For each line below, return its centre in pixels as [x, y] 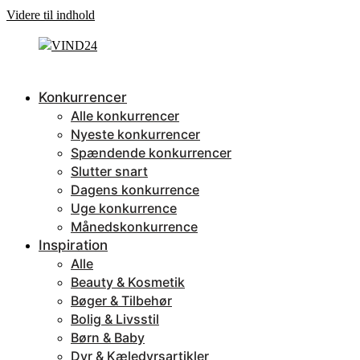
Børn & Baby [108, 337]
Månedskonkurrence [134, 227]
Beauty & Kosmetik [128, 282]
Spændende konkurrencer [151, 153]
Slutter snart [109, 171]
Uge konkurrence [124, 208]
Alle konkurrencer [125, 116]
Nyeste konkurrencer [135, 134]
